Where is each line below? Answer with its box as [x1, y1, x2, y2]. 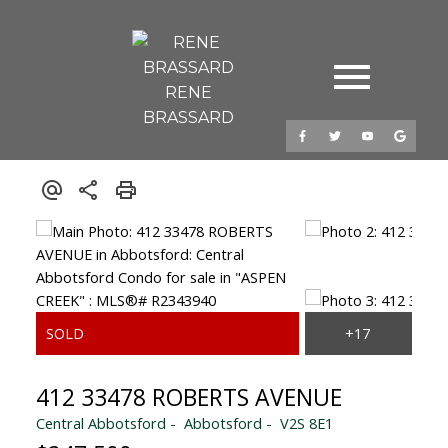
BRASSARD [142, 108, 234, 127]
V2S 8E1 [279, 412, 333, 433]
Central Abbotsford [35, 412, 166, 433]
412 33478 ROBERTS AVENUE [35, 380, 342, 413]
